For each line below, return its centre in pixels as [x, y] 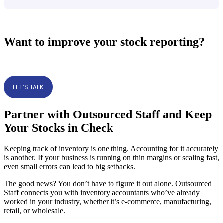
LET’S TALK [28, 87]
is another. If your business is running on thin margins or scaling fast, [111, 158]
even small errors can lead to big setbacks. [70, 167]
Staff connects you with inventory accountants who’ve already [102, 193]
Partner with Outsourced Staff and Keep [108, 114]
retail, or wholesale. [35, 211]
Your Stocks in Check [58, 128]
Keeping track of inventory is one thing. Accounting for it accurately [111, 149]
